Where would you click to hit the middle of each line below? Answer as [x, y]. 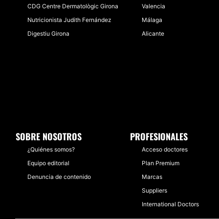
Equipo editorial [48, 163]
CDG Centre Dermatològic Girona [73, 6]
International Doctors [170, 204]
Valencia [153, 6]
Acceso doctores [165, 149]
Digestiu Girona [48, 33]
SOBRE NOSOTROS [49, 136]
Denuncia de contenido [59, 177]
